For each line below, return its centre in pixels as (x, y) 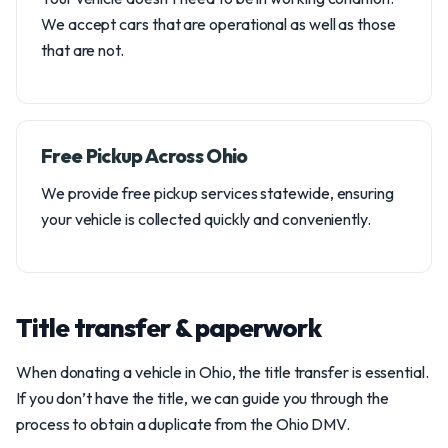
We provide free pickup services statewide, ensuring (217, 193)
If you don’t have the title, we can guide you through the (202, 398)
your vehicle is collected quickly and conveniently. (206, 219)
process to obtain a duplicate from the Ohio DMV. (183, 424)
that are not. (82, 50)
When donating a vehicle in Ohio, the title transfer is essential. (222, 372)
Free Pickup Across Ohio (144, 156)
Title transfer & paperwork (168, 327)
